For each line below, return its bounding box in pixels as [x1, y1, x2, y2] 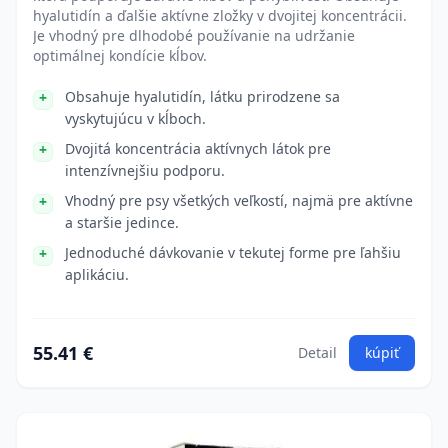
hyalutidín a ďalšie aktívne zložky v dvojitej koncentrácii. [33, 6, 407, 25]
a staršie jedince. [65, 213, 179, 232]
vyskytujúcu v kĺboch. [65, 109, 206, 128]
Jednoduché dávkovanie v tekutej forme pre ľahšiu [65, 243, 401, 262]
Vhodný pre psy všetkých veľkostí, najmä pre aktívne [65, 191, 413, 210]
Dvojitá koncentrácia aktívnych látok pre [65, 139, 331, 158]
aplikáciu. [65, 265, 129, 284]
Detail [298, 343, 337, 362]
